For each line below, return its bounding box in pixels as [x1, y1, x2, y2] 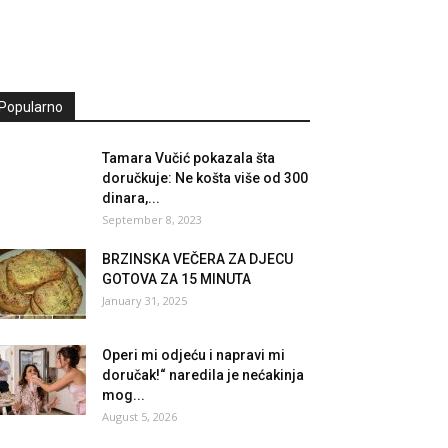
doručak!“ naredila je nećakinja [102, 367, 304, 383]
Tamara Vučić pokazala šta [102, 150, 275, 166]
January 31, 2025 [102, 293, 187, 308]
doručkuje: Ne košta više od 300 [102, 170, 308, 186]
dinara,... [102, 190, 160, 206]
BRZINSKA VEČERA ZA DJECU [102, 251, 293, 267]
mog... [102, 387, 145, 403]
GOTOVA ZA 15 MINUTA [102, 271, 251, 287]
